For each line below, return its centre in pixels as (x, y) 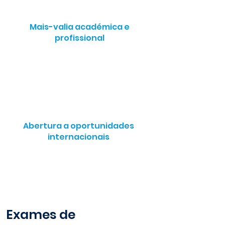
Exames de (41, 215)
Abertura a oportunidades (78, 126)
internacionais (78, 137)
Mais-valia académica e (79, 27)
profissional (79, 38)
